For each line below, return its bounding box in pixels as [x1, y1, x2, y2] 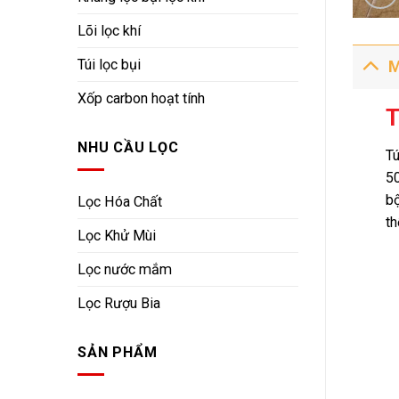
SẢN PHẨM [77, 344, 158, 362]
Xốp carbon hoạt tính [77, 90, 205, 108]
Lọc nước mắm [77, 261, 172, 279]
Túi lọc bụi [77, 56, 141, 74]
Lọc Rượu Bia [77, 295, 160, 313]
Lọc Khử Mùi [77, 227, 156, 245]
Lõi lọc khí [77, 22, 141, 40]
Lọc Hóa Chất [77, 193, 162, 211]
